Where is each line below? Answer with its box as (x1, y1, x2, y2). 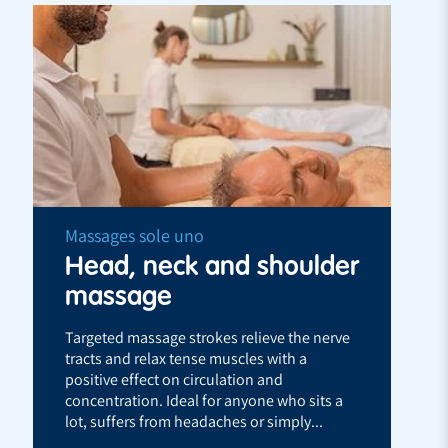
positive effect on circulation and (65, 368, 283, 390)
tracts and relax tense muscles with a (65, 347, 307, 369)
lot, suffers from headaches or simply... (65, 410, 323, 432)
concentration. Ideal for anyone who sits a (65, 389, 343, 411)
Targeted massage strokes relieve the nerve (65, 326, 350, 348)
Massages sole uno (65, 223, 204, 247)
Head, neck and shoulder (65, 246, 359, 284)
